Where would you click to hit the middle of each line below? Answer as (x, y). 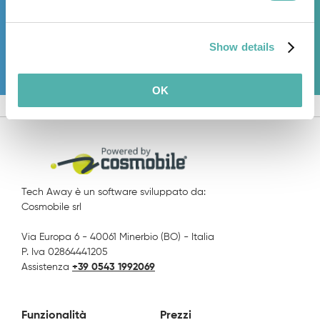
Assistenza (47, 267)
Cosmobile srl (51, 207)
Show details (242, 47)
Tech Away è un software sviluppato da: (114, 192)
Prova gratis (93, 45)
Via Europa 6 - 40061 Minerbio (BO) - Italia (118, 237)
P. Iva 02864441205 (65, 252)
